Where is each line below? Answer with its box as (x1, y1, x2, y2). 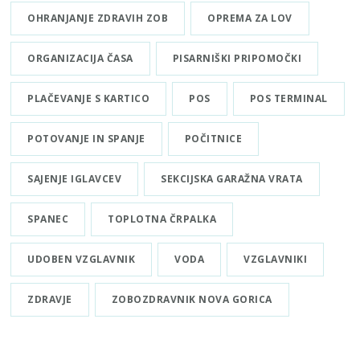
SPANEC (27, 212, 69, 227)
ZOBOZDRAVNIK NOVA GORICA (111, 292, 272, 307)
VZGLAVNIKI (243, 252, 308, 267)
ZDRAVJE (27, 292, 72, 307)
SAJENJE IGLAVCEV (27, 172, 122, 186)
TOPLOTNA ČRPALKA (108, 212, 217, 227)
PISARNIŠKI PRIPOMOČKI (172, 51, 302, 66)
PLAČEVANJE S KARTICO (27, 92, 150, 106)
